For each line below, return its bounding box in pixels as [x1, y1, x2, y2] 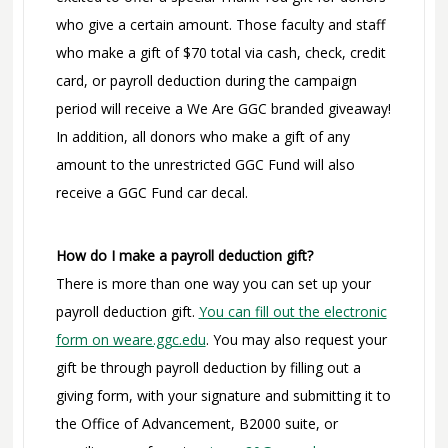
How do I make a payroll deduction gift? [55, 246, 313, 266]
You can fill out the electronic [198, 302, 387, 322]
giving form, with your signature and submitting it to [55, 386, 391, 406]
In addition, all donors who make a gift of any [55, 127, 350, 147]
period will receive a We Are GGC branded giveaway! [55, 99, 391, 119]
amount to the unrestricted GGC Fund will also [55, 155, 355, 175]
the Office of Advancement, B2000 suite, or [55, 414, 338, 434]
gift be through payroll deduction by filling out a [55, 358, 361, 378]
